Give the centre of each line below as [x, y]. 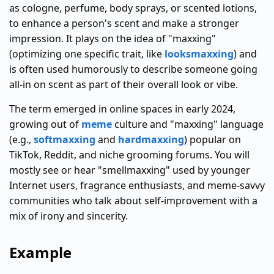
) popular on [213, 139]
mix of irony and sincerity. [68, 216]
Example [40, 252]
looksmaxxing [199, 54]
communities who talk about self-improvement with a [133, 201]
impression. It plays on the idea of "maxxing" [113, 39]
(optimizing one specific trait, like [87, 54]
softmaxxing [65, 139]
